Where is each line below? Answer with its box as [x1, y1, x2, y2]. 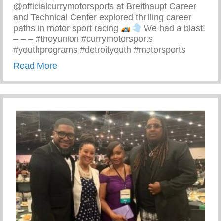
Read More [13, 61, 57, 71]
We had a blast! [141, 23, 205, 34]
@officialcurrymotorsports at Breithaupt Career [13, 1, 196, 12]
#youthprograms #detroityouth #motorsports [13, 45, 185, 55]
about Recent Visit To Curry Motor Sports [57, 60, 218, 71]
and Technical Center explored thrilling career [13, 12, 191, 23]
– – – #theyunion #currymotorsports [13, 34, 153, 44]
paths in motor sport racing [13, 23, 121, 34]
